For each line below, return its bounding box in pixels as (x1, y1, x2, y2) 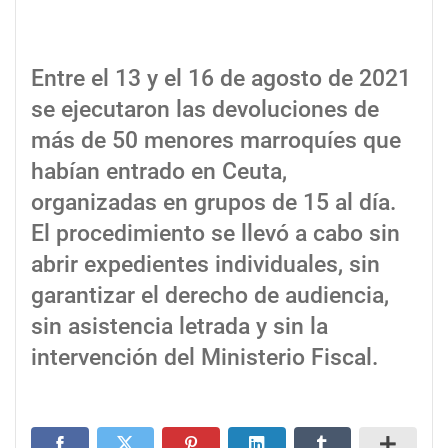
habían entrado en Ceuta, (31, 158, 287, 186)
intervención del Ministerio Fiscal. (31, 344, 378, 372)
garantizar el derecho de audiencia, (31, 282, 389, 310)
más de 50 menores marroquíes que (31, 127, 401, 155)
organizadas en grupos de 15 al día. (31, 189, 396, 217)
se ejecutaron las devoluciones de (31, 96, 379, 124)
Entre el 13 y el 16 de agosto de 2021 (31, 65, 411, 93)
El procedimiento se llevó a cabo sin (31, 220, 400, 248)
